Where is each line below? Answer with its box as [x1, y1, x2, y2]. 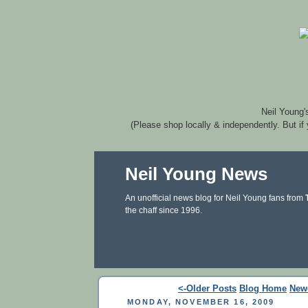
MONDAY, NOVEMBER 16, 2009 [127, 297, 275, 306]
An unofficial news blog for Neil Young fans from [125, 193, 305, 203]
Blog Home [239, 283, 287, 294]
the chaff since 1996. [125, 206, 202, 215]
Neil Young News [125, 164, 267, 184]
